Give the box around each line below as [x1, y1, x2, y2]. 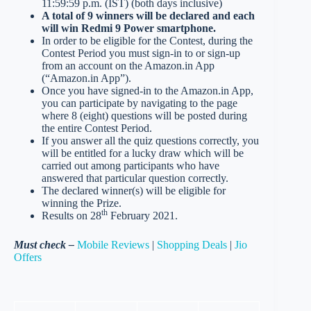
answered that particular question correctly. [42, 172, 228, 185]
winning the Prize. [42, 197, 121, 210]
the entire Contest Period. [42, 122, 152, 135]
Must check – [14, 239, 77, 251]
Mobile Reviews [77, 239, 149, 251]
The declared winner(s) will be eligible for [42, 185, 226, 197]
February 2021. [108, 210, 178, 222]
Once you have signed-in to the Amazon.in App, [42, 85, 253, 97]
